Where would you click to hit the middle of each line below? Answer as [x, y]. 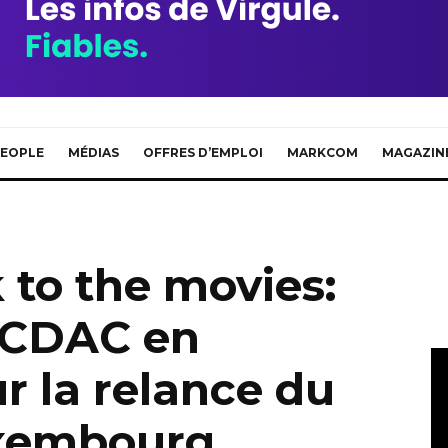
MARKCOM [322, 152]
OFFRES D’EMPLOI [202, 152]
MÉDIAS [93, 152]
